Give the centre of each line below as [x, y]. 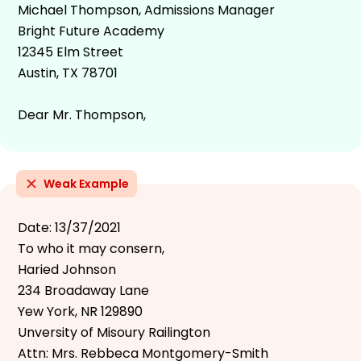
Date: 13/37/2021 [69, 227]
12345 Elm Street [71, 52]
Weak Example [86, 183]
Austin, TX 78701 [68, 73]
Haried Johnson [67, 269]
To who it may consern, [91, 248]
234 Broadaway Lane [83, 290]
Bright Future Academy [91, 31]
